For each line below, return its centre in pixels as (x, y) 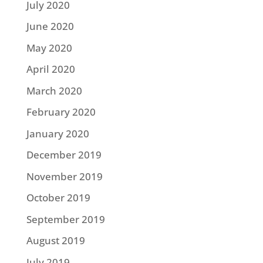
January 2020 (58, 133)
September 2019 (65, 219)
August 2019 (55, 240)
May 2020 (49, 48)
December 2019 (64, 155)
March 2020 (54, 90)
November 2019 (64, 176)
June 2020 (50, 26)
